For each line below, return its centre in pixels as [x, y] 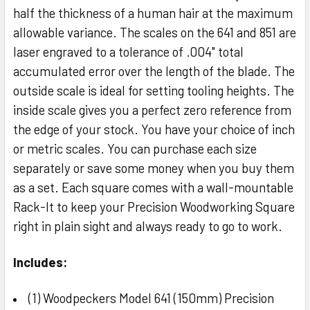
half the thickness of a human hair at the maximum [153, 12]
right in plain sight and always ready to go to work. [148, 226]
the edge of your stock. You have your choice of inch [154, 129]
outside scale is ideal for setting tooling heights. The [154, 90]
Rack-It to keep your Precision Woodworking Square [154, 206]
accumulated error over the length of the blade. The [154, 71]
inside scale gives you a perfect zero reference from [152, 109]
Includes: [40, 262]
